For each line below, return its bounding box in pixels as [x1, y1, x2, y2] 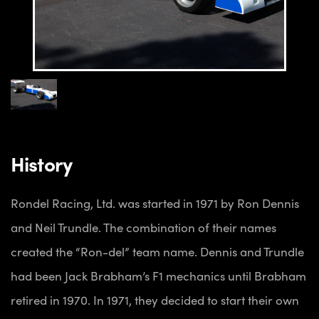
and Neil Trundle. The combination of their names [11, 219, 276, 236]
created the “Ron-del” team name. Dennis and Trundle [11, 243, 304, 261]
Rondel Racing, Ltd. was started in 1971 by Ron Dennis [11, 194, 299, 212]
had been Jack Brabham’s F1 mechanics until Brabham [11, 267, 306, 285]
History [11, 149, 73, 178]
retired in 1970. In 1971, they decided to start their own [11, 291, 299, 309]
